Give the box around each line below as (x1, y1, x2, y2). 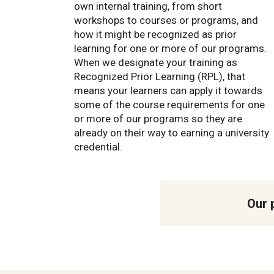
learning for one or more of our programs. (74, 42, 267, 55)
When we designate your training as (74, 56, 237, 69)
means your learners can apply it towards (74, 84, 262, 97)
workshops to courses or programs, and (74, 14, 258, 27)
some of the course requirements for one (74, 98, 265, 111)
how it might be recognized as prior (74, 28, 237, 41)
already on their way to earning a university (74, 127, 269, 139)
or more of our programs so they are (74, 113, 242, 125)
